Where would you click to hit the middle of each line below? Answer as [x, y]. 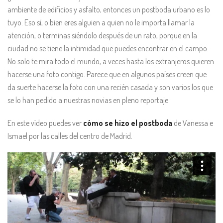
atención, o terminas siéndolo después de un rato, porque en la [102, 36]
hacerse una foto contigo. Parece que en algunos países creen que [107, 74]
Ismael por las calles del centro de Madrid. [70, 136]
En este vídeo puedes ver [45, 123]
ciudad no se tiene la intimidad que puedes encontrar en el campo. [108, 49]
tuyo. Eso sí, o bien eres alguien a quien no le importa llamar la [101, 23]
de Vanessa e [193, 123]
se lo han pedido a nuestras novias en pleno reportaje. [89, 100]
